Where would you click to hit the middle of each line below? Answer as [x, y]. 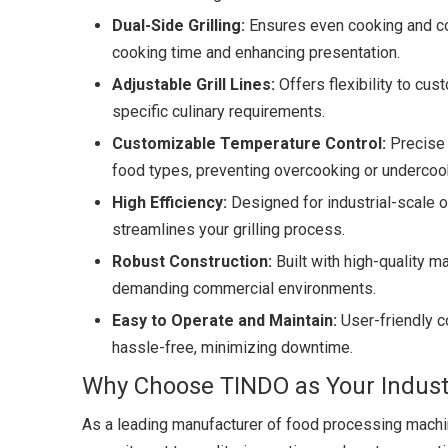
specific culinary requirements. [218, 111]
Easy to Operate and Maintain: [224, 320]
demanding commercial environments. [244, 288]
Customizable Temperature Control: [249, 143]
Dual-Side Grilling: [178, 25]
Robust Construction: [192, 261]
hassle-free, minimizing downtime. [232, 347]
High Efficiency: [169, 202]
